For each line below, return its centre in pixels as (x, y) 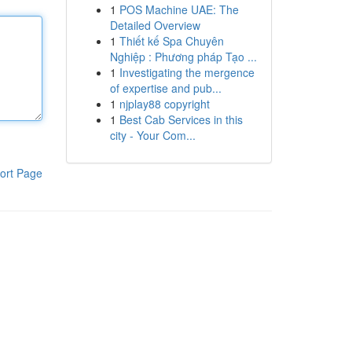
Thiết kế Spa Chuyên (171, 41)
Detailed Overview (155, 25)
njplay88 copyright (164, 104)
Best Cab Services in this (181, 119)
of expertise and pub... (165, 88)
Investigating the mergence (187, 72)
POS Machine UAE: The (179, 9)
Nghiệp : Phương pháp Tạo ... (183, 57)
